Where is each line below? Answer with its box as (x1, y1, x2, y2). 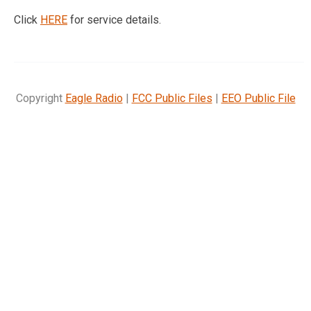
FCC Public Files (131, 91, 212, 105)
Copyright (15, 91, 65, 105)
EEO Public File (221, 91, 296, 105)
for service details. (67, 12, 161, 26)
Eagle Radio (65, 91, 123, 105)
